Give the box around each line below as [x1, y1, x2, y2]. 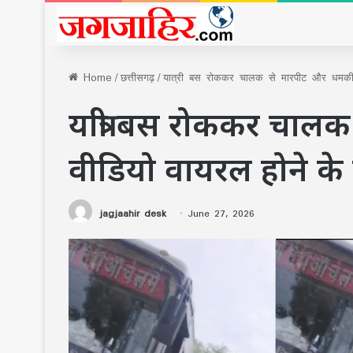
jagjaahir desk [99, 203, 166, 223]
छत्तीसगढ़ [121, 66, 154, 88]
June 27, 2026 [188, 203, 255, 223]
